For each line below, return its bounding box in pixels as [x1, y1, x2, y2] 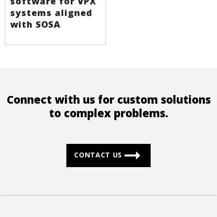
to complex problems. [49, 106, 168, 121]
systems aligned [10, 7, 93, 19]
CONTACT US [74, 150, 124, 160]
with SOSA [10, 18, 61, 31]
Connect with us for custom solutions [6, 92, 211, 107]
